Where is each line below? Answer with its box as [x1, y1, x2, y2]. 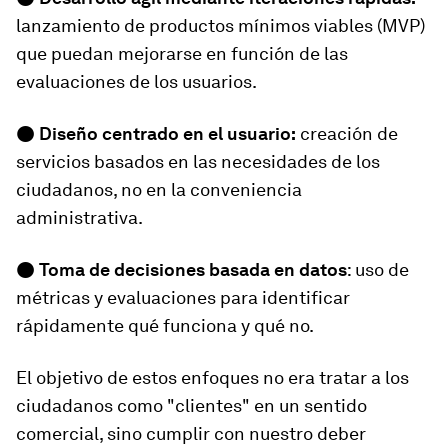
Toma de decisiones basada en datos [39, 259, 347, 281]
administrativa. [16, 207, 143, 229]
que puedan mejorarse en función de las [16, 43, 348, 65]
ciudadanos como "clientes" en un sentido [16, 395, 367, 417]
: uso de [347, 259, 409, 281]
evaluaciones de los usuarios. [16, 71, 257, 93]
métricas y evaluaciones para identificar [16, 287, 350, 309]
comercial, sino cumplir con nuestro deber [16, 423, 366, 445]
